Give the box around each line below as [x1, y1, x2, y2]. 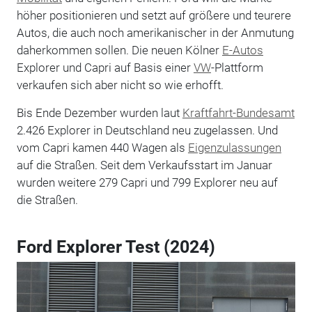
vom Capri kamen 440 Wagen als [16, 140, 188, 155]
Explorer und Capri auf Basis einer [16, 60, 194, 75]
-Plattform [210, 60, 263, 75]
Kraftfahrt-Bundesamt [182, 105, 295, 120]
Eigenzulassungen [187, 140, 281, 155]
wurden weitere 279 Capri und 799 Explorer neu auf [16, 175, 278, 189]
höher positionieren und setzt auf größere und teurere [16, 8, 291, 22]
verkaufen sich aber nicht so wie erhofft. [16, 77, 224, 92]
